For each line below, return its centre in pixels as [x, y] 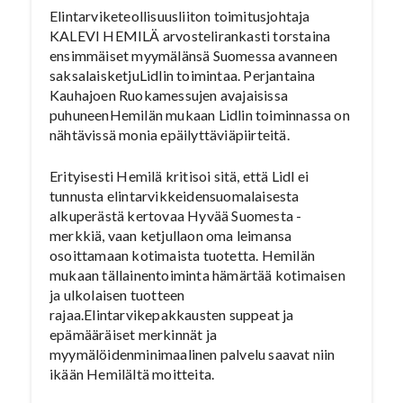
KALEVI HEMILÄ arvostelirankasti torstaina [190, 36]
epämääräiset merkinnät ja [133, 334]
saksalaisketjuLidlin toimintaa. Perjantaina [183, 75]
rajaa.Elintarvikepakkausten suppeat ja [172, 314]
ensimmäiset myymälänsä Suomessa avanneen [194, 55]
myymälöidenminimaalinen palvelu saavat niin [193, 354]
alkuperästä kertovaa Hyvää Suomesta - [176, 215]
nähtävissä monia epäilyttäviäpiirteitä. [170, 134]
